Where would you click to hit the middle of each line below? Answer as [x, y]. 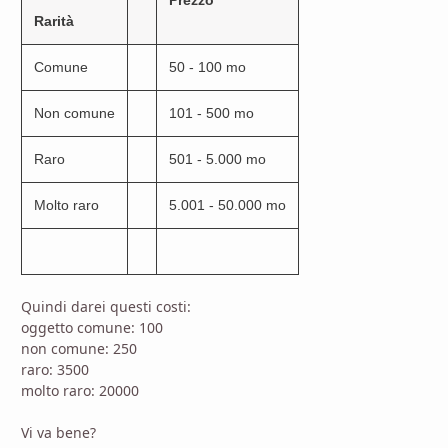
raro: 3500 [55, 369]
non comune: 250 [79, 348]
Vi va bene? [58, 432]
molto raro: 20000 [80, 390]
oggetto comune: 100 [92, 327]
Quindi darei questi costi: [106, 306]
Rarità [54, 20]
